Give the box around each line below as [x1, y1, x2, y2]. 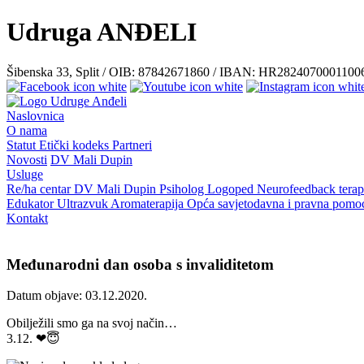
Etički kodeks [39, 137, 112, 152]
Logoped [207, 181, 257, 196]
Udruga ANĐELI [6, 17, 197, 47]
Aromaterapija [110, 196, 187, 210]
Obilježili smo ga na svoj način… [6, 316, 177, 331]
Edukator [6, 196, 57, 210]
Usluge [6, 167, 43, 181]
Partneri [112, 137, 152, 152]
